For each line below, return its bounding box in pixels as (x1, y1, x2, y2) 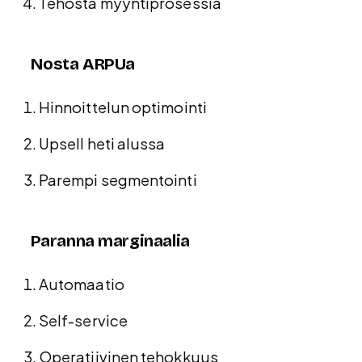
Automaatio (39, 275, 124, 294)
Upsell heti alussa (39, 134, 166, 154)
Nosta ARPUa (30, 54, 136, 75)
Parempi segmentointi (39, 170, 197, 190)
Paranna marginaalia (30, 231, 190, 252)
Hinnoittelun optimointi (39, 98, 207, 117)
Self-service (39, 311, 128, 330)
